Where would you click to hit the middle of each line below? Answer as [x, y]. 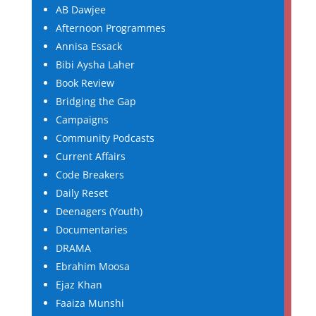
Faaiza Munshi [90, 303]
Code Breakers [90, 175]
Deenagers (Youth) [99, 211]
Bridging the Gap [96, 101]
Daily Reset [81, 193]
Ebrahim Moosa [92, 266]
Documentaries [91, 230]
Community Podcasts [105, 138]
